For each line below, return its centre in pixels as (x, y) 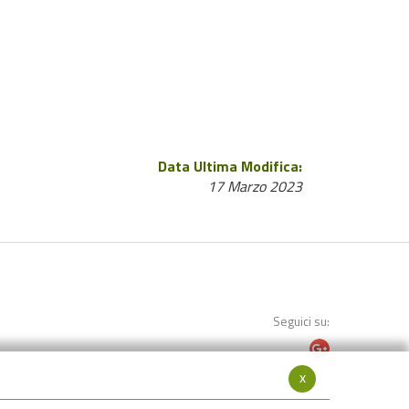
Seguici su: (301, 321)
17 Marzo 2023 (255, 186)
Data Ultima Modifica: (230, 166)
